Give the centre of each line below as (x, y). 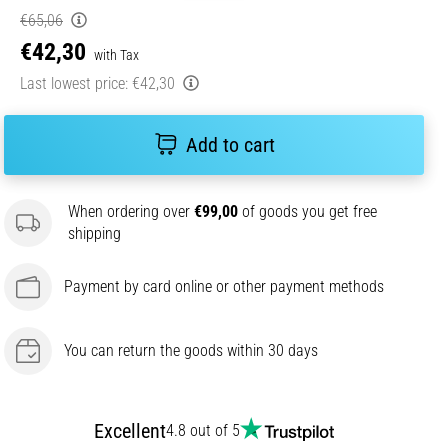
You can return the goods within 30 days (191, 350)
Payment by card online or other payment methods (224, 286)
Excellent (130, 430)
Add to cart (230, 144)
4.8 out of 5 (203, 430)
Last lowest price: (74, 83)
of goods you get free (307, 211)
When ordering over (131, 211)
